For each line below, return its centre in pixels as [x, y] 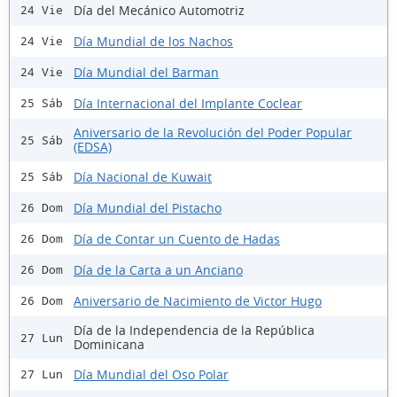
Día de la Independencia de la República [194, 331]
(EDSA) [93, 147]
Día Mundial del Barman [146, 72]
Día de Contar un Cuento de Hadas [177, 238]
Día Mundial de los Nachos [153, 41]
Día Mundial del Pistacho [148, 207]
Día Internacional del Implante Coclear [188, 103]
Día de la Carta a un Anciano [158, 269]
